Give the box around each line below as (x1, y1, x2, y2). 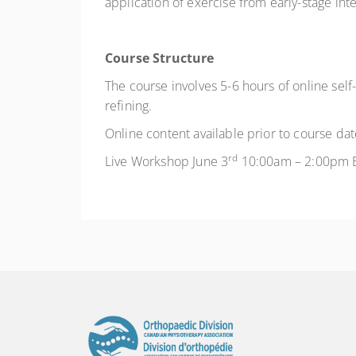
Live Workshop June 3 (105, 153, 229, 170)
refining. (105, 97, 153, 114)
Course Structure (105, 49, 215, 67)
